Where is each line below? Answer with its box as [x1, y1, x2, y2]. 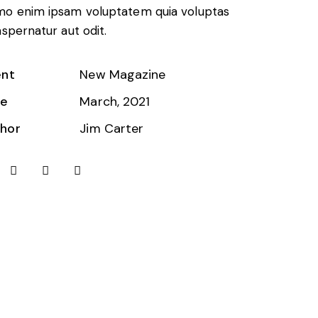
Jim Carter [79, 120, 144, 138]
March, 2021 [79, 93, 150, 111]
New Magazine [79, 66, 166, 84]
